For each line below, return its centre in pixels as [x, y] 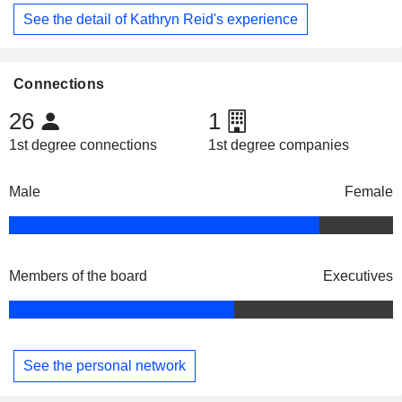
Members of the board [78, 276]
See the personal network [105, 365]
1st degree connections [83, 145]
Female [369, 192]
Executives [358, 276]
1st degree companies [278, 145]
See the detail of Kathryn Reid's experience [161, 19]
